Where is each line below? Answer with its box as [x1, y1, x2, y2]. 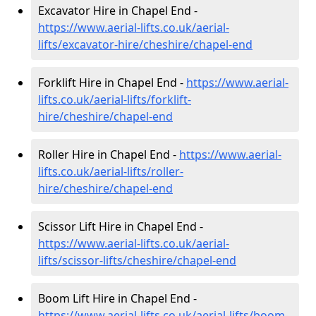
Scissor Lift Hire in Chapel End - [38, 219, 203, 235]
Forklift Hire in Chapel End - [38, 75, 186, 91]
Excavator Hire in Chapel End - [38, 3, 197, 19]
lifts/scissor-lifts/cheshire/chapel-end [38, 253, 236, 269]
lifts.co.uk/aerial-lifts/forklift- [38, 92, 191, 108]
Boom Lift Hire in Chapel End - [38, 291, 197, 307]
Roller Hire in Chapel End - [38, 147, 179, 163]
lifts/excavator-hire [38, 37, 139, 53]
